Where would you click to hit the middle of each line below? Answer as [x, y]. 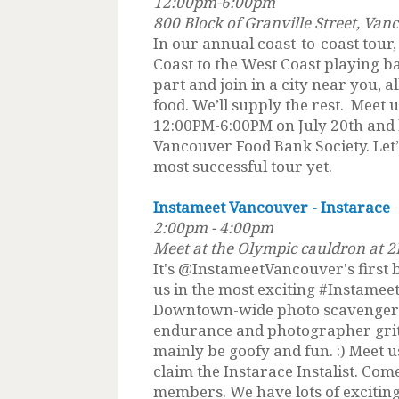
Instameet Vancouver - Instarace [272, 207]
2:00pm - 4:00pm [213, 227]
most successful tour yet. [243, 166]
